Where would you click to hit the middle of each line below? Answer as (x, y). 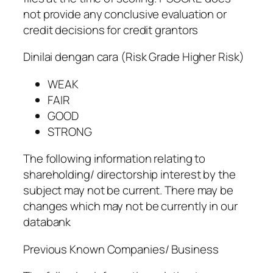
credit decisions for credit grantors (111, 30)
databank (47, 222)
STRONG (70, 131)
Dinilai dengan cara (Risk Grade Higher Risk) (134, 57)
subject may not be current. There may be (128, 190)
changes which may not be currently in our (130, 206)
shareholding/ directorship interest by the (129, 175)
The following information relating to (115, 159)
